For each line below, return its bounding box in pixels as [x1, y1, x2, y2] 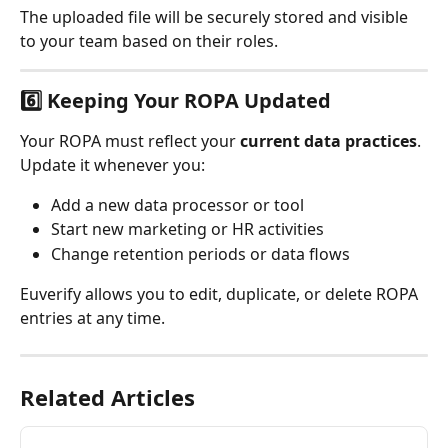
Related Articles [20, 382, 195, 413]
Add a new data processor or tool [51, 193, 304, 216]
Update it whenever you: [20, 153, 205, 176]
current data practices [240, 129, 417, 152]
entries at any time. [20, 307, 165, 330]
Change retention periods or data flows [51, 242, 350, 265]
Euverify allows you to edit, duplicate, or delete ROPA [20, 283, 422, 306]
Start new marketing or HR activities [51, 218, 324, 241]
